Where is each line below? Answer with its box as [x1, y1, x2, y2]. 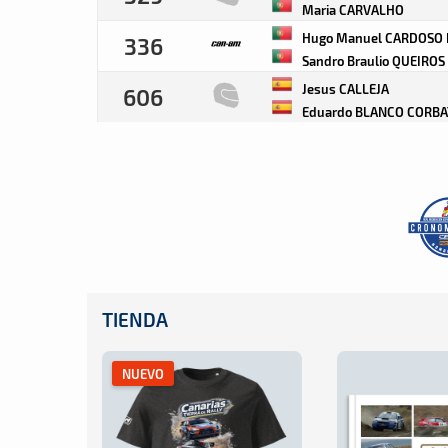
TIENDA [102, 308, 168, 331]
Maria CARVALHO [299, 2, 404, 17]
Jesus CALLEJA [299, 81, 389, 96]
